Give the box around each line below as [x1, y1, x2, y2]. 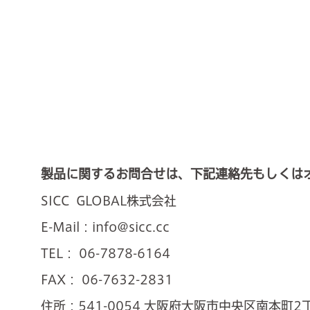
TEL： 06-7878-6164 [41, 247, 171, 260]
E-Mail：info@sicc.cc [41, 221, 170, 234]
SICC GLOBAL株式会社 [41, 194, 177, 208]
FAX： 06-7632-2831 [41, 273, 174, 286]
